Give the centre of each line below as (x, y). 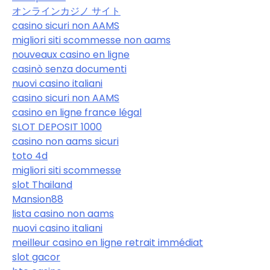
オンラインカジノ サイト (66, 11)
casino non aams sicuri (65, 142)
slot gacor (36, 257)
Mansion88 (38, 199)
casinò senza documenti (69, 69)
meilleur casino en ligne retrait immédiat (108, 243)
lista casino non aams (63, 214)
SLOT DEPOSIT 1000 (57, 127)
